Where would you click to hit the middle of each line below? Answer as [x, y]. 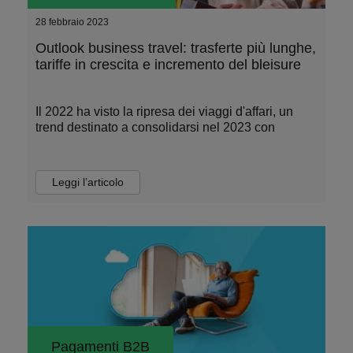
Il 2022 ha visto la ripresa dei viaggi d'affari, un [164, 111]
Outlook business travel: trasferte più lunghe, [176, 48]
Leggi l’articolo [88, 182]
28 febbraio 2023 [72, 22]
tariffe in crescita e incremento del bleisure [168, 65]
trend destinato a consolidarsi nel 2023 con [155, 127]
